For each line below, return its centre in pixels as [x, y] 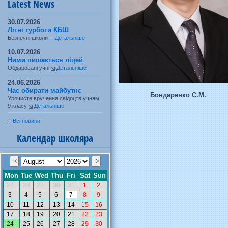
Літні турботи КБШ [38, 30]
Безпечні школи [28, 38]
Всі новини [26, 120]
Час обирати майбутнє [45, 90]
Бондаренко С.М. [178, 95]
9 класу [17, 106]
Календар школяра [55, 138]
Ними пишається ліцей [45, 60]
